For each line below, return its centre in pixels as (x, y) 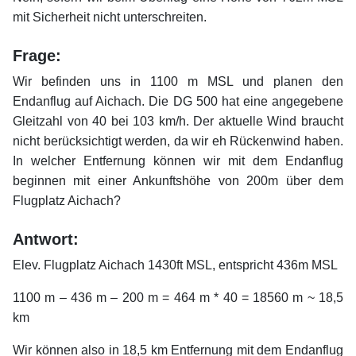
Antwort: (46, 240)
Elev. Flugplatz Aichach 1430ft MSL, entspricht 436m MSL (175, 265)
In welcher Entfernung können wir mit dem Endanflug (178, 161)
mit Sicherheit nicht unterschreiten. (110, 17)
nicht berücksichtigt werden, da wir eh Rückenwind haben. (178, 141)
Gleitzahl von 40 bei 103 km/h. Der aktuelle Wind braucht (178, 122)
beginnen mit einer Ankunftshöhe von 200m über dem (178, 181)
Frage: (37, 56)
